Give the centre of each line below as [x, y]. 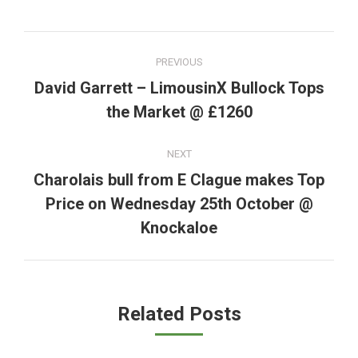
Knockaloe [179, 228]
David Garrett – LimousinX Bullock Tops [179, 88]
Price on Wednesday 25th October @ [179, 204]
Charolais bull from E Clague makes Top [179, 180]
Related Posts [179, 314]
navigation [89, 84]
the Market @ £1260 [179, 112]
